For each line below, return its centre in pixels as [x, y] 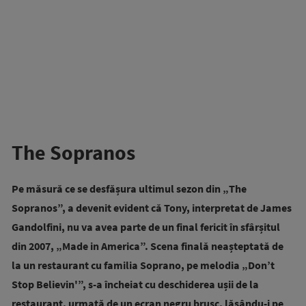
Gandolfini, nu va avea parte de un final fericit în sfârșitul [146, 227]
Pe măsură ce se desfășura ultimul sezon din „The [129, 189]
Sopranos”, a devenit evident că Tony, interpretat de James [152, 208]
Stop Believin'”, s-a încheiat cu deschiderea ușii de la [135, 284]
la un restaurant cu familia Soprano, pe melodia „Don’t [143, 265]
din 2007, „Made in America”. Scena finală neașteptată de [148, 246]
